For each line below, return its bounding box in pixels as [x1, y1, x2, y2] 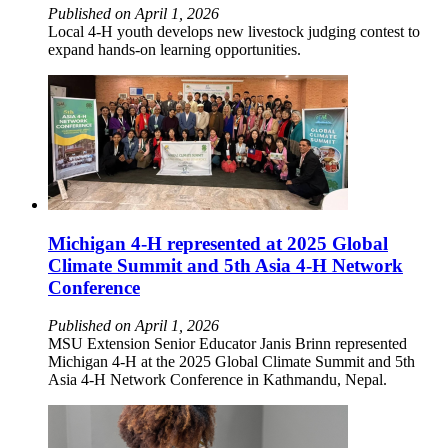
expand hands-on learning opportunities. [48, 40, 301, 58]
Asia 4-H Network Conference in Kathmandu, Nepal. [48, 371, 387, 389]
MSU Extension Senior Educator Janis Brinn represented [48, 335, 407, 353]
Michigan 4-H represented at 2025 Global [48, 232, 388, 254]
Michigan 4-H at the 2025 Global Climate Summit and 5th [48, 353, 415, 371]
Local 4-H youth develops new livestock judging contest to [48, 22, 420, 40]
